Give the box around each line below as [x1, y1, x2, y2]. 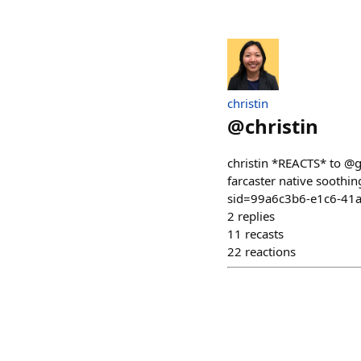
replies [238, 208, 275, 224]
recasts [245, 226, 284, 242]
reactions [245, 243, 296, 259]
